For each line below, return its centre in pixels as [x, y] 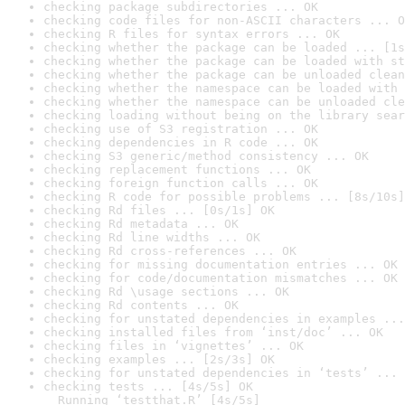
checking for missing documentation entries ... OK [221, 264]
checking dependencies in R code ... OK [181, 142]
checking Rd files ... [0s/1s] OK [159, 210]
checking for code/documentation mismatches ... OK [221, 278]
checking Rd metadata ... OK [141, 224]
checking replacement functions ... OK [177, 170]
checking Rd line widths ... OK [152, 237]
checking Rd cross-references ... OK [170, 251]
